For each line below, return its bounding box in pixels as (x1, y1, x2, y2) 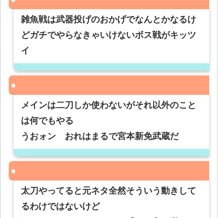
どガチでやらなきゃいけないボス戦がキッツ (21, 30, 197, 40)
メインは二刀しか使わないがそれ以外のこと (21, 100, 197, 110)
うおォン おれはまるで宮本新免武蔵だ (21, 131, 179, 142)
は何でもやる (21, 116, 74, 126)
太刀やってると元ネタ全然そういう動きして (21, 186, 197, 196)
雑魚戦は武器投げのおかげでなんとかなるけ (21, 15, 197, 25)
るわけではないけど (21, 201, 100, 212)
